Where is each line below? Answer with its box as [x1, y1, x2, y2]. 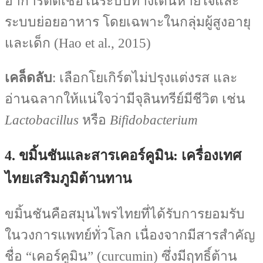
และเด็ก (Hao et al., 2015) [5, 35, 151, 50]
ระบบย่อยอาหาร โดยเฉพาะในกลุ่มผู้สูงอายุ [5, 14, 251, 29]
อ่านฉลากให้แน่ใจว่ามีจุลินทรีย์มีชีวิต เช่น [5, 91, 245, 106]
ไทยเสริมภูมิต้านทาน [5, 170, 131, 186]
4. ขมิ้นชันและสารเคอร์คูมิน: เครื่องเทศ [5, 147, 241, 163]
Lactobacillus [5, 112, 79, 127]
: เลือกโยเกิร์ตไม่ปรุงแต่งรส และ [52, 70, 237, 85]
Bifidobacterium [110, 112, 198, 127]
